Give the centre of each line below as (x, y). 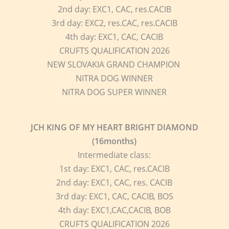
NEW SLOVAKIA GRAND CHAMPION (114, 64)
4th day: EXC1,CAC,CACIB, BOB (114, 210)
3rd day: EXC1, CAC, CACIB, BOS (114, 196)
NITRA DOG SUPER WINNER (114, 92)
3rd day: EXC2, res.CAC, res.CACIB (114, 23)
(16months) (114, 141)
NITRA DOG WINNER (114, 78)
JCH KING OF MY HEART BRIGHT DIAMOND (114, 127)
